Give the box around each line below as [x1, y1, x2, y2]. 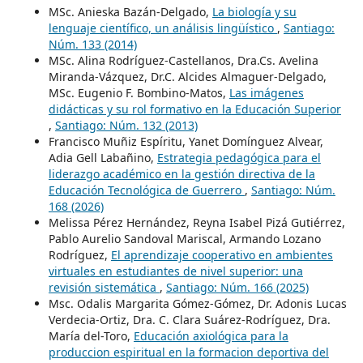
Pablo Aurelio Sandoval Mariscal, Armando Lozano [48, 231, 321, 247]
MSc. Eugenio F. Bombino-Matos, [48, 85, 229, 101]
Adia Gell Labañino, [48, 150, 157, 166]
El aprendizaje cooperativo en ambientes [110, 247, 333, 263]
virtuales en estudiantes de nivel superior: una [48, 263, 303, 280]
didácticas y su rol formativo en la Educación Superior [48, 101, 341, 117]
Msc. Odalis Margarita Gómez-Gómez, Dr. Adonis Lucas [48, 296, 347, 312]
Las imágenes [228, 85, 304, 101]
